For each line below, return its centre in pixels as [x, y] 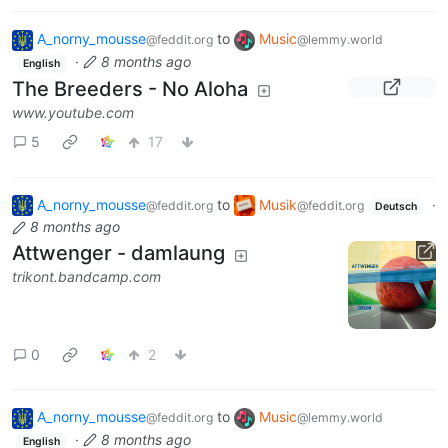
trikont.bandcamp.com [86, 277]
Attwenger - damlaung [118, 253]
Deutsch [395, 206]
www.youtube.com [73, 112]
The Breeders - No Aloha [130, 88]
